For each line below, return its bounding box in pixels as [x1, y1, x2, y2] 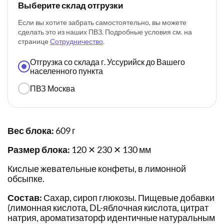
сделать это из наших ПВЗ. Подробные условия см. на [18, 27, 192, 36]
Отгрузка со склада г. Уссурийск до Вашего [30, 57, 185, 67]
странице [18, 37, 50, 46]
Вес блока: [7, 125, 54, 136]
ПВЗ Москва [30, 83, 75, 93]
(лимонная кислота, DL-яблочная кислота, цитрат [7, 202, 208, 213]
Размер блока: [7, 144, 70, 155]
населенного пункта [30, 66, 103, 76]
